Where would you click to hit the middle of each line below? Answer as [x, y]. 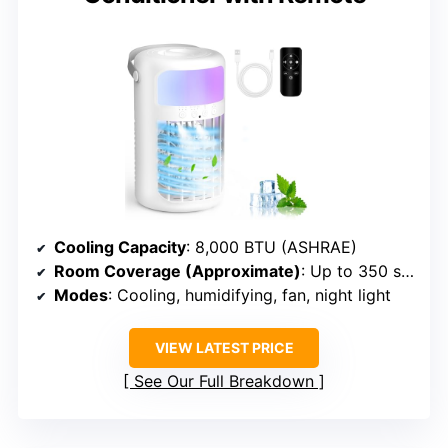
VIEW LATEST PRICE [224, 348]
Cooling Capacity [120, 247]
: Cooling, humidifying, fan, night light [249, 295]
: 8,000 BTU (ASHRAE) [271, 247]
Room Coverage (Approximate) [177, 271]
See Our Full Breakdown [224, 381]
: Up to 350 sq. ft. [351, 271]
